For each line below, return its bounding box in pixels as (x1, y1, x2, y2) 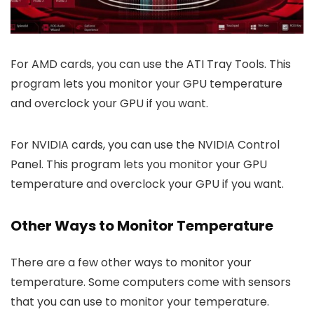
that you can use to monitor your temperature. (11, 294, 269, 310)
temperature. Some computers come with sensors (11, 274, 291, 291)
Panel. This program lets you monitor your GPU (11, 156, 267, 173)
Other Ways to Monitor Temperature (11, 216, 273, 236)
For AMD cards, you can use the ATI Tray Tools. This (11, 56, 291, 73)
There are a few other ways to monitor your (11, 254, 252, 271)
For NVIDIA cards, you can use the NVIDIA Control (11, 137, 280, 153)
